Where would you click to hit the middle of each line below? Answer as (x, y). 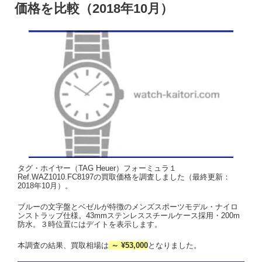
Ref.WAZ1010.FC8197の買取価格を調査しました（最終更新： (124, 177)
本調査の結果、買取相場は (63, 245)
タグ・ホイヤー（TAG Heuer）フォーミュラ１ (97, 168)
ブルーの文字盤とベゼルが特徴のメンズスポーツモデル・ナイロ (128, 206)
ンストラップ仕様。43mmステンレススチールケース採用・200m (129, 215)
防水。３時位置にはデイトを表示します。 (90, 224)
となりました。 (175, 245)
